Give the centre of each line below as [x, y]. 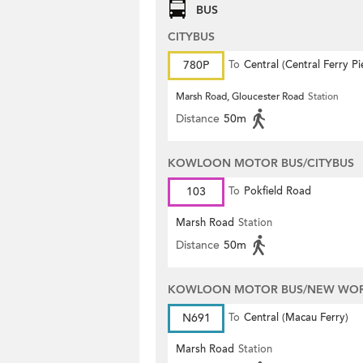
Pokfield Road [278, 191]
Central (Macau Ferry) [296, 318]
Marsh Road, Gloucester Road [240, 96]
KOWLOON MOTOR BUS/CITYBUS [261, 163]
